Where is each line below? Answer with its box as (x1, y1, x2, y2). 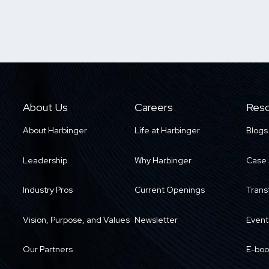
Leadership (23, 154, 67, 166)
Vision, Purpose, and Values (23, 214, 130, 225)
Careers (134, 100, 173, 115)
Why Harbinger (134, 154, 192, 166)
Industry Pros (23, 184, 73, 196)
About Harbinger (23, 125, 87, 136)
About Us (23, 100, 68, 115)
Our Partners (23, 244, 73, 255)
